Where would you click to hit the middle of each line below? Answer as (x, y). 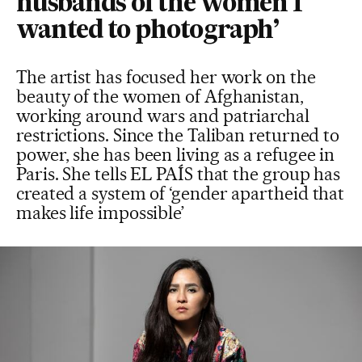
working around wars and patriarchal (163, 116)
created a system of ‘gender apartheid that (181, 193)
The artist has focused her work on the (166, 77)
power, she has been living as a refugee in (176, 154)
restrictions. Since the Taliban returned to (178, 135)
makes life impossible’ (101, 213)
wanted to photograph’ (148, 32)
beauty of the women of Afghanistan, (160, 96)
